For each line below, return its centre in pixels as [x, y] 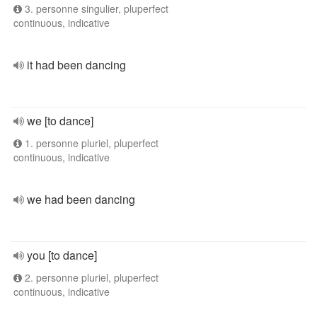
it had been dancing [76, 65]
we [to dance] [60, 121]
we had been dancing [81, 199]
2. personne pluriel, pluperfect [90, 277]
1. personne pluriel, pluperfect [90, 143]
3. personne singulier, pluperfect [95, 8]
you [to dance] [62, 255]
